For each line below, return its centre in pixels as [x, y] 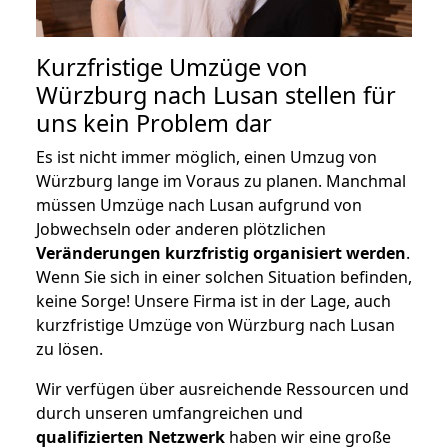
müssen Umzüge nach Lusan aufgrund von [199, 204]
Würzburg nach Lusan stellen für [216, 94]
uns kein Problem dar [154, 122]
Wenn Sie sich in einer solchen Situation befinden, [224, 276]
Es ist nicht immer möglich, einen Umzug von [206, 156]
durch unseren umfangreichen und [169, 412]
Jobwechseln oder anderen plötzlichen [181, 228]
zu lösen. [69, 348]
